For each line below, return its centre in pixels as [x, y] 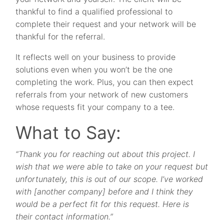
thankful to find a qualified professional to [94, 11]
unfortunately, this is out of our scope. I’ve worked [109, 179]
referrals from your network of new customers [102, 94]
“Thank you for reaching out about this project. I [105, 154]
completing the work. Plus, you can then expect [105, 82]
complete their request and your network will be [106, 24]
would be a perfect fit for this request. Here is [102, 204]
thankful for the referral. [60, 36]
